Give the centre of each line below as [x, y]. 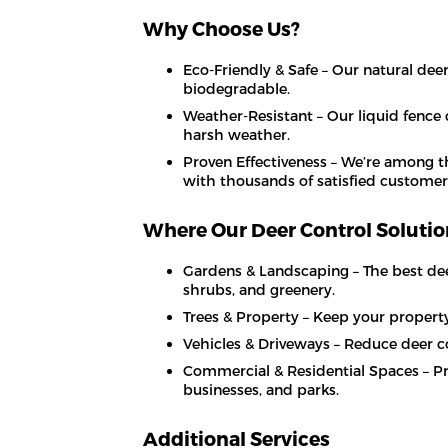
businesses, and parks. [261, 389]
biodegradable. [237, 88]
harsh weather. [237, 134]
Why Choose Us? [222, 28]
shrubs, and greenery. [259, 289]
